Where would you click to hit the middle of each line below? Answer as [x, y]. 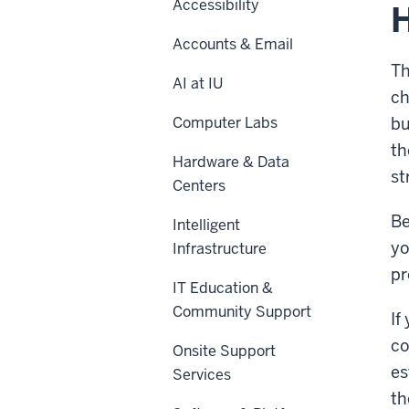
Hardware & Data [231, 162]
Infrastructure [220, 248]
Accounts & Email [233, 44]
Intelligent [206, 225]
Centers [199, 185]
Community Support [242, 311]
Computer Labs [225, 122]
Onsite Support [224, 351]
